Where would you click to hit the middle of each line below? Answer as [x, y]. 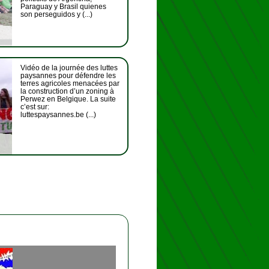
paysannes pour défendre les [68, 76]
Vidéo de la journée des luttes [69, 68]
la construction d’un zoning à [67, 91]
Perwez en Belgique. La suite [68, 99]
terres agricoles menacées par [70, 83]
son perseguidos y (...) [56, 14]
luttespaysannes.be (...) [58, 115]
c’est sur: [35, 107]
